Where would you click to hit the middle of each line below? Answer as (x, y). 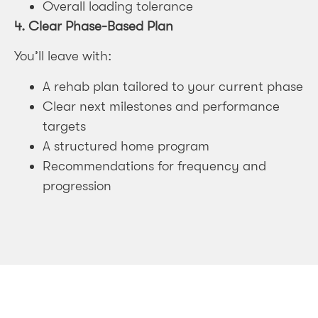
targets (64, 126)
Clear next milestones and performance (161, 106)
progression (77, 186)
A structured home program (126, 146)
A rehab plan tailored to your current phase (173, 86)
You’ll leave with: (63, 56)
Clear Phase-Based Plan (101, 27)
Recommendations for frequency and (154, 166)
